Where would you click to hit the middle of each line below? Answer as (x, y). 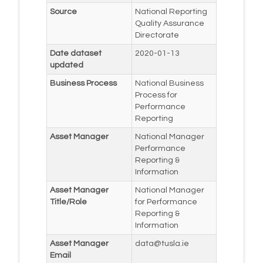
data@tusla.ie (162, 243)
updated (66, 65)
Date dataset (75, 53)
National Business (169, 83)
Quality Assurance (169, 23)
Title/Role (68, 202)
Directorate (157, 35)
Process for (156, 95)
